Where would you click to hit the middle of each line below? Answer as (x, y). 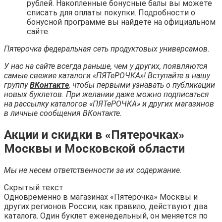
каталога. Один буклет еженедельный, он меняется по (106, 216)
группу (17, 85)
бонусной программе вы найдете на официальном (121, 22)
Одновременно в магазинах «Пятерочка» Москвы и (101, 197)
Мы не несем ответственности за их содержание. (93, 170)
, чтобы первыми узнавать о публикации (142, 85)
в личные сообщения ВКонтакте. (63, 113)
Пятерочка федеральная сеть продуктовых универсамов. (107, 49)
